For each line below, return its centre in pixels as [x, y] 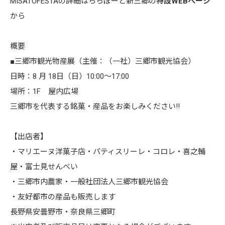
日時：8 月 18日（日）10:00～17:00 [70, 77]
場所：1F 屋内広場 [44, 92]
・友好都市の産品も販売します [63, 197]
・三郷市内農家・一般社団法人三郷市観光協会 [89, 182]
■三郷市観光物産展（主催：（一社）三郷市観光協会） [103, 62]
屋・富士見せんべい [44, 167]
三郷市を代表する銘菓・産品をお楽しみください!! [95, 107]
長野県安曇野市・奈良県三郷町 [63, 212]
